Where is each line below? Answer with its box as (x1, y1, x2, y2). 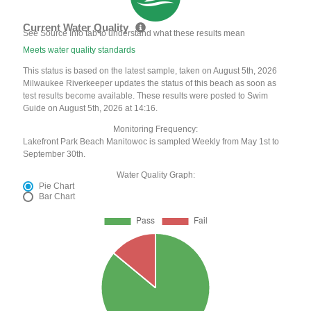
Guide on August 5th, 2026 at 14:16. (23, 103, 158, 114)
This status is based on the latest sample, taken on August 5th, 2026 (23, 66, 278, 76)
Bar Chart (39, 192, 76, 202)
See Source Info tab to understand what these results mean (23, 28, 246, 39)
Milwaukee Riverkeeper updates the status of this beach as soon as (23, 78, 277, 89)
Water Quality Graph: (116, 170, 195, 180)
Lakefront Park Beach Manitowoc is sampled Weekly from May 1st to (23, 137, 280, 147)
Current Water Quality (23, 22, 132, 34)
